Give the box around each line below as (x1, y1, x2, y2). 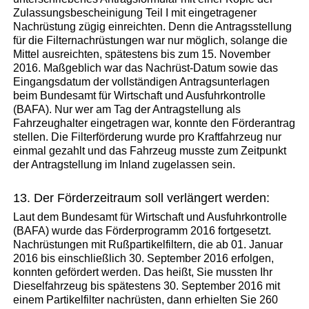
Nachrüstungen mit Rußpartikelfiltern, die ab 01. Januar (13, 238, 283, 250)
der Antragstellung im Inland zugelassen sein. (13, 158, 236, 170)
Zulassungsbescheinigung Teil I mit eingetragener (13, 6, 257, 19)
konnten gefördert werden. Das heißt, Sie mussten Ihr (13, 266, 273, 278)
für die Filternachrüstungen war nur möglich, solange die (13, 34, 288, 46)
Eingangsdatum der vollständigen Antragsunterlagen (13, 75, 270, 88)
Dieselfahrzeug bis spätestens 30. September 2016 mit (13, 279, 281, 292)
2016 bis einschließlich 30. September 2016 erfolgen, (13, 252, 275, 264)
